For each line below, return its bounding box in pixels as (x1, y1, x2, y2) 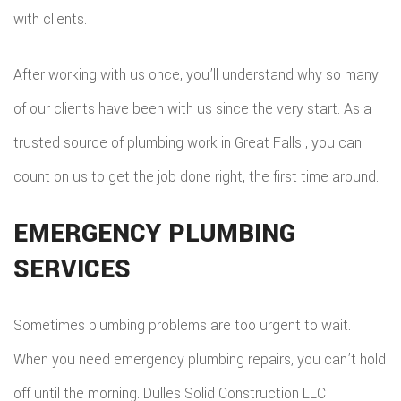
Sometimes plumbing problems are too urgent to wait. (13, 315, 351, 336)
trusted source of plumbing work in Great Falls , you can (13, 132, 362, 153)
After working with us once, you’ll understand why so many (13, 64, 379, 85)
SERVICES (13, 252, 131, 287)
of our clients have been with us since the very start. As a (13, 98, 371, 119)
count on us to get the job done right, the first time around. (13, 166, 379, 187)
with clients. (13, 9, 87, 30)
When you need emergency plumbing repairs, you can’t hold (13, 349, 386, 370)
